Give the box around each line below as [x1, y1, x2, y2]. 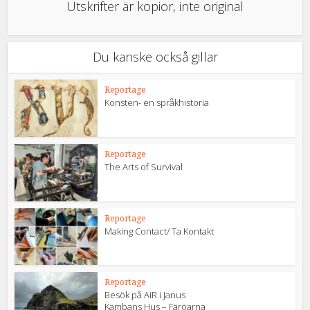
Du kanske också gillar [92, 48, 218, 66]
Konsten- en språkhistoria [104, 96, 210, 109]
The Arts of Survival [104, 160, 185, 173]
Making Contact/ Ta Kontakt [104, 224, 215, 237]
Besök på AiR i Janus [104, 289, 186, 302]
